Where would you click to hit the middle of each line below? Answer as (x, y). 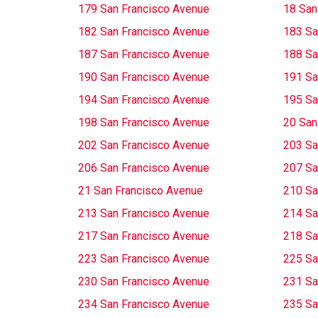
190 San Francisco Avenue (144, 77)
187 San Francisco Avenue (144, 54)
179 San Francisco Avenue (144, 9)
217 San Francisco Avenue (144, 236)
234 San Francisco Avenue (144, 304)
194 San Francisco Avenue (144, 100)
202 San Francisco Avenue (144, 145)
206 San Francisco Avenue (144, 168)
